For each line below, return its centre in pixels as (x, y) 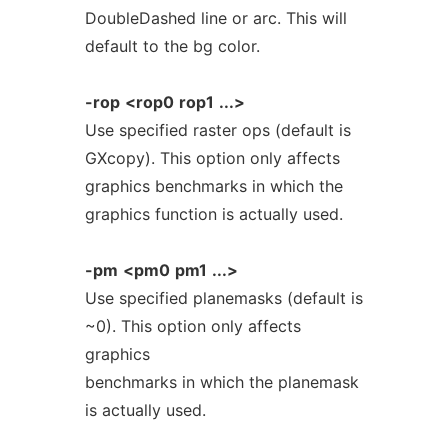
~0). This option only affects (192, 326)
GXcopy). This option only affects (212, 158)
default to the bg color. (172, 46)
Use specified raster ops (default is (217, 130)
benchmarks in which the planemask (221, 382)
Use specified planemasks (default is (223, 298)
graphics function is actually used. (213, 214)
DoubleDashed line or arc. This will (215, 18)
